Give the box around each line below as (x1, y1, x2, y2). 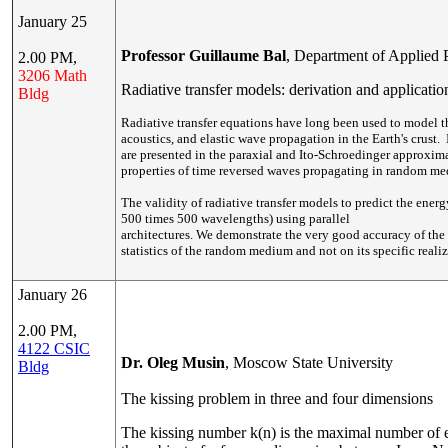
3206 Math (18, 67, 87, 84)
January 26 (18, 286, 87, 303)
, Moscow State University (225, 354, 393, 371)
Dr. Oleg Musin (121, 354, 225, 371)
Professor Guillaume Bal (121, 47, 286, 64)
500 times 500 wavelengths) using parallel (121, 211, 350, 226)
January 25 (18, 13, 87, 30)
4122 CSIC (18, 340, 90, 357)
